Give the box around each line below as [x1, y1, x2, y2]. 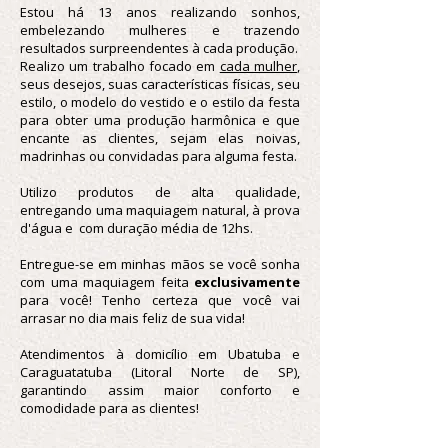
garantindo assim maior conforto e [20, 381, 300, 399]
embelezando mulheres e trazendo [20, 21, 300, 39]
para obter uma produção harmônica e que [20, 111, 300, 129]
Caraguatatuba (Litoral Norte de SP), [20, 363, 300, 381]
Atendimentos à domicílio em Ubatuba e [20, 345, 300, 363]
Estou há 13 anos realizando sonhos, [20, 3, 300, 21]
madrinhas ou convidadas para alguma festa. [20, 147, 297, 165]
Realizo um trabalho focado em [20, 57, 220, 75]
